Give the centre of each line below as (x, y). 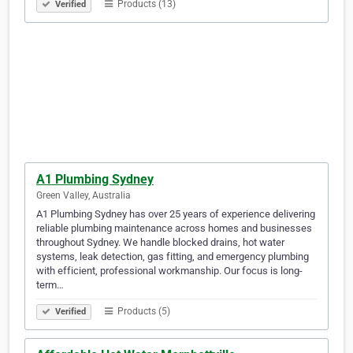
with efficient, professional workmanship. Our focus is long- (169, 271)
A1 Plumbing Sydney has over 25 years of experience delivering (176, 214)
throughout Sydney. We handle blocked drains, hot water (160, 243)
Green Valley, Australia (84, 196)
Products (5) (143, 312)
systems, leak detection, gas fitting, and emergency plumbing (173, 257)
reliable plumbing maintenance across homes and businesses (174, 229)
